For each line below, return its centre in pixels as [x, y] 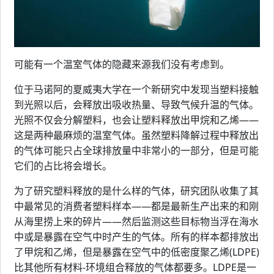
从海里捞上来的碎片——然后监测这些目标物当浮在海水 [136, 221]
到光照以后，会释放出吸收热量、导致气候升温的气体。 [136, 104]
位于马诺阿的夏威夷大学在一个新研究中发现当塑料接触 [136, 89]
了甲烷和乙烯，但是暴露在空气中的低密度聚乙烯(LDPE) [137, 252]
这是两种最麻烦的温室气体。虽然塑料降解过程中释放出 [136, 135]
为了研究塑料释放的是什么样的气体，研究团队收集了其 [136, 191]
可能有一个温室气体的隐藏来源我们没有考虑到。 [122, 64]
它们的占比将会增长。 [63, 165]
